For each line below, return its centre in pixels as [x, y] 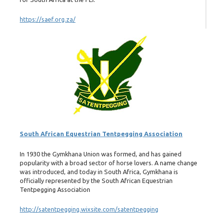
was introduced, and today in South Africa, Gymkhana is [99, 171]
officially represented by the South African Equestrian [96, 180]
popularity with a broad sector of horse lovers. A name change [109, 163]
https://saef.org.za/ [48, 19]
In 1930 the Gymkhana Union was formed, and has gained [101, 154]
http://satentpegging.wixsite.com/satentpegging [89, 209]
